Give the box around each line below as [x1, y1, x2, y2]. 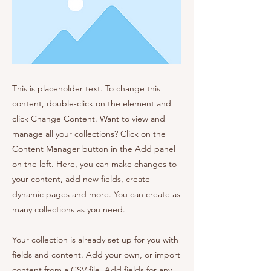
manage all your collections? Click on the [12, 128, 166, 139]
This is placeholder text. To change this [12, 83, 160, 94]
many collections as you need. [12, 204, 125, 215]
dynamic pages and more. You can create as [12, 189, 180, 200]
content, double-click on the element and [12, 98, 171, 109]
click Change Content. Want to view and [12, 113, 165, 124]
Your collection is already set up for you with [12, 234, 178, 245]
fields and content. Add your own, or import [12, 249, 180, 260]
